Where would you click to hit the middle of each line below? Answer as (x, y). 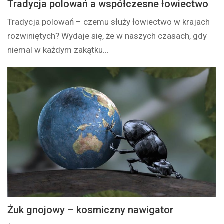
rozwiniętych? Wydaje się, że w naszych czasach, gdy (107, 36)
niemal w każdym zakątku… (58, 50)
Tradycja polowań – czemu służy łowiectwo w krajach (109, 22)
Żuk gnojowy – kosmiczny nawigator (91, 210)
